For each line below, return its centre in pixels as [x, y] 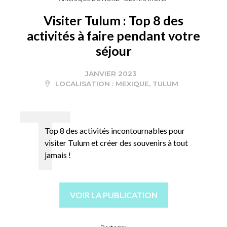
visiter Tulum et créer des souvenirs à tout [117, 142]
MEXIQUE [132, 83]
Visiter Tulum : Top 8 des [113, 20]
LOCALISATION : [84, 83]
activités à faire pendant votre [113, 35]
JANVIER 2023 [111, 73]
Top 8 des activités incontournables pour [115, 130]
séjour [113, 50]
